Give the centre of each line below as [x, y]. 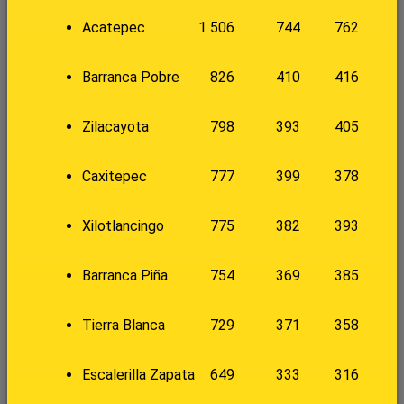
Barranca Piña [124, 276]
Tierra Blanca [123, 326]
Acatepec [113, 28]
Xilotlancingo [123, 226]
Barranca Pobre [130, 78]
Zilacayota [115, 127]
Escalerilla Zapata [138, 375]
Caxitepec [114, 177]
